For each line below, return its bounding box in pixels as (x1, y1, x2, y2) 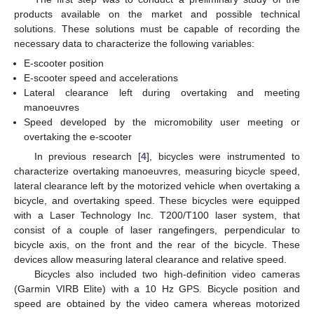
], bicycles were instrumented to (146, 150, 301, 162)
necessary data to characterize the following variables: (14, 37, 254, 49)
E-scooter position (24, 57, 104, 69)
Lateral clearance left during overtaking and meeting (24, 86, 300, 98)
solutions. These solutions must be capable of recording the (14, 22, 300, 34)
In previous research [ (34, 150, 141, 162)
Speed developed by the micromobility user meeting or (24, 116, 300, 128)
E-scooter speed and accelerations (24, 71, 179, 83)
